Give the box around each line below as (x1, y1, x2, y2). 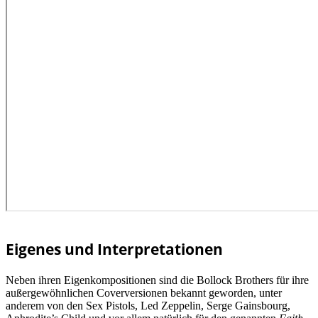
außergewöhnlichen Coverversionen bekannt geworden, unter (6, 286, 282, 299)
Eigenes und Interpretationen (6, 239, 223, 260)
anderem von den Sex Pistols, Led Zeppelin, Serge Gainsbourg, (6, 299, 290, 312)
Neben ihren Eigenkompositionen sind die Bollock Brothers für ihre (6, 273, 309, 286)
